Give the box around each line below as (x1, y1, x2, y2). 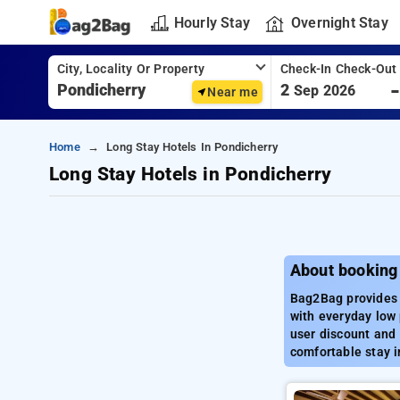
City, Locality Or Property (56, 62, 204, 77)
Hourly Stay (173, 13, 250, 31)
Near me (207, 85, 258, 99)
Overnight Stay (290, 13, 388, 31)
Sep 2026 (293, 82, 356, 99)
